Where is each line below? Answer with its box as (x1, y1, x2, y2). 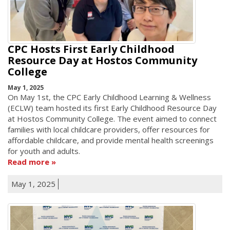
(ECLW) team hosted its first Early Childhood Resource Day (8, 102, 217, 113)
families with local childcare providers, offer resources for (8, 124, 210, 135)
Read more (8, 156, 49, 167)
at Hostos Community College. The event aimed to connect (8, 113, 217, 124)
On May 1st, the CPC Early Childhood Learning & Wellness (8, 91, 211, 102)
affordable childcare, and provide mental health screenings (8, 135, 214, 145)
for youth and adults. (8, 145, 80, 156)
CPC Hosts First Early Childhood (8, 42, 175, 56)
